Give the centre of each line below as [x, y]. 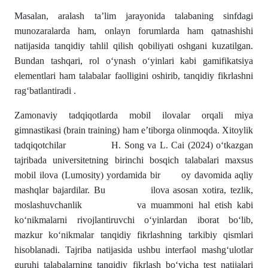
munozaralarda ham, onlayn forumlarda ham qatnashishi [134, 31]
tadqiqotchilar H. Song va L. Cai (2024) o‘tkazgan [134, 145]
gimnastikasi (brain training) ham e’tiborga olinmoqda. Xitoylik [134, 130]
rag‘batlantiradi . [45, 91]
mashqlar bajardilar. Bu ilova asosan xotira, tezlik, [134, 190]
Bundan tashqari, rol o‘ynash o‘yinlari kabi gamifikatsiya [134, 61]
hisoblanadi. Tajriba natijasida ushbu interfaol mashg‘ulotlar [134, 250]
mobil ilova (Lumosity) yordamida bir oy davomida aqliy [134, 175]
